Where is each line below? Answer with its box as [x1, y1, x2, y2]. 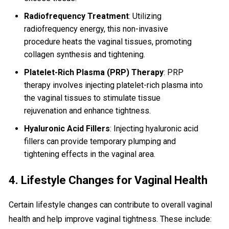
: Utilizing [129, 11, 162, 21]
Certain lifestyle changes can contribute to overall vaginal [9, 200, 213, 210]
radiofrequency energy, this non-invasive [24, 24, 169, 34]
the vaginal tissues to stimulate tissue [24, 93, 161, 103]
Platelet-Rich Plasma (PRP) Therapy [24, 67, 164, 78]
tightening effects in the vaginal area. [24, 149, 156, 159]
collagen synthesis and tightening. [24, 50, 146, 60]
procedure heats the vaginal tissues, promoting [24, 37, 192, 47]
